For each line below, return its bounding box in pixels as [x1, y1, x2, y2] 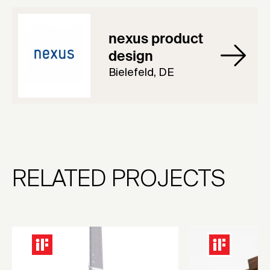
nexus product [108, 32, 203, 46]
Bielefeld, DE [108, 67, 174, 78]
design [108, 49, 153, 64]
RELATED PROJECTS [12, 168, 225, 192]
